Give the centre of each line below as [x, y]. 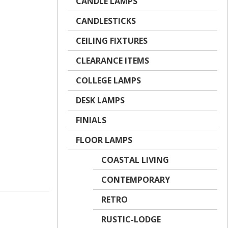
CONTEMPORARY [136, 180]
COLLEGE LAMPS [108, 80]
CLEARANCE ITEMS [112, 61]
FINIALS [91, 120]
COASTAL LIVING [135, 160]
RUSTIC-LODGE [131, 219]
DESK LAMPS [100, 100]
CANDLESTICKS [106, 21]
